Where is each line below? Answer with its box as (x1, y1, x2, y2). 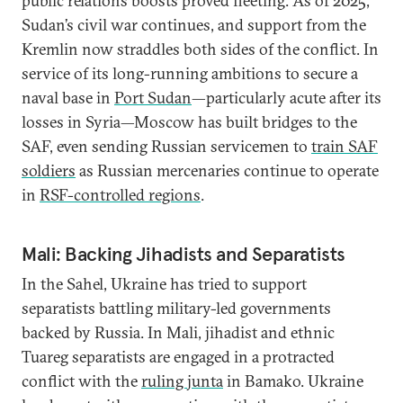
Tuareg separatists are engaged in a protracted (22, 346, 335, 367)
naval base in (22, 87, 114, 108)
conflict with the (22, 371, 141, 391)
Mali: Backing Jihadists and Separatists (22, 241, 345, 266)
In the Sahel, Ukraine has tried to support (22, 273, 307, 294)
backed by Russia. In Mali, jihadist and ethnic (22, 322, 335, 343)
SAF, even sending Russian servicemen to (22, 136, 311, 157)
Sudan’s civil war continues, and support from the (22, 14, 366, 35)
